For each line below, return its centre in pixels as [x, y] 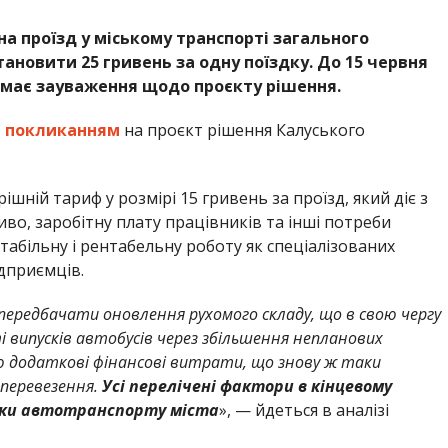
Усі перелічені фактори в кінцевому [246, 385]
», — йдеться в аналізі [303, 409]
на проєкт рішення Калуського [242, 129]
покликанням [62, 129]
